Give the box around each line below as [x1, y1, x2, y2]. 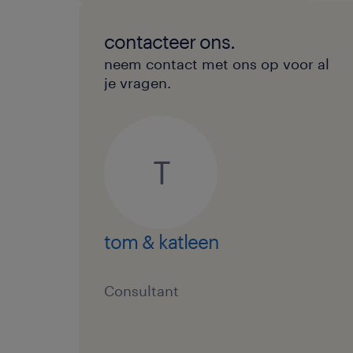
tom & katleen [104, 230, 219, 253]
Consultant [104, 282, 179, 299]
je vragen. [104, 74, 171, 91]
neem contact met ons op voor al [104, 55, 329, 72]
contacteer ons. [104, 30, 235, 53]
